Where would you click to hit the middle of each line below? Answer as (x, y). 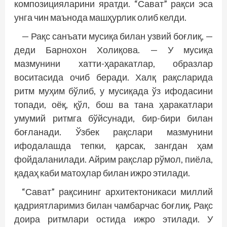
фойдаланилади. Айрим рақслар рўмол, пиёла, (113, 159)
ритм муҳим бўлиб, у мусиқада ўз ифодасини (113, 90)
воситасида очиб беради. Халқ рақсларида (113, 77)
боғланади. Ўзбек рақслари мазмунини (113, 131)
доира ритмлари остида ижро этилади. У (113, 219)
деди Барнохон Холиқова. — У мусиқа (113, 49)
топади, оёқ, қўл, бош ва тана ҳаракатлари (113, 104)
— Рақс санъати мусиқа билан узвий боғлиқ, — (117, 36)
